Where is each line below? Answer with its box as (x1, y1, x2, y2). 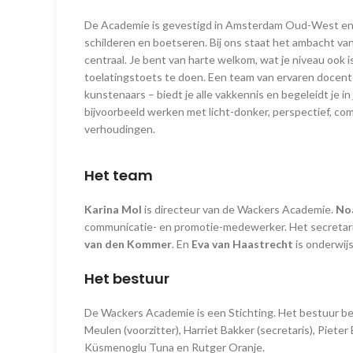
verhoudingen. (84, 122, 155, 136)
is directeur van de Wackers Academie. (142, 203, 336, 217)
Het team (84, 165, 153, 186)
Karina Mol (84, 203, 142, 217)
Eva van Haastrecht (191, 237, 293, 251)
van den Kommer (84, 237, 172, 251)
